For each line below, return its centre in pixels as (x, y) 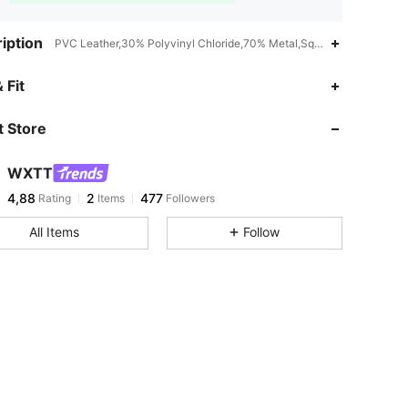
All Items (54, 232)
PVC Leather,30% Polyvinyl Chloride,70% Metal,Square (195, 43)
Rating (53, 198)
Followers (189, 198)
